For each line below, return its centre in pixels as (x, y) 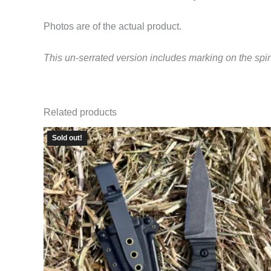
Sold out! (67, 138)
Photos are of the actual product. (113, 27)
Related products (80, 112)
